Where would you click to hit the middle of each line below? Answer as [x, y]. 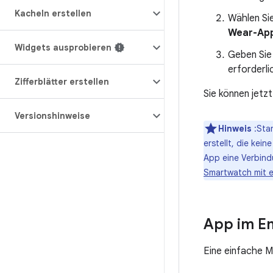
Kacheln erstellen [53, 13]
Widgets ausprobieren [63, 48]
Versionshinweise [52, 116]
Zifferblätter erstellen [62, 82]
